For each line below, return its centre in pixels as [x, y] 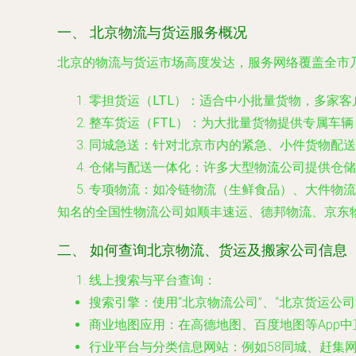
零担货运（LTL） [138, 101]
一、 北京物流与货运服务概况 [152, 33]
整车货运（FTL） [139, 123]
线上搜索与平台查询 [146, 280]
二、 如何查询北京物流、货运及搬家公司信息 [202, 250]
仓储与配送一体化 [140, 167]
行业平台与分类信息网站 [159, 347]
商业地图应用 [127, 325]
